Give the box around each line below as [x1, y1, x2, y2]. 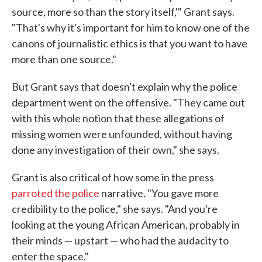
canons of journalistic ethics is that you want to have [12, 37, 247, 50]
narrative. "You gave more [99, 187, 219, 200]
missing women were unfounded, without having [12, 127, 232, 141]
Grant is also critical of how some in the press [12, 171, 214, 184]
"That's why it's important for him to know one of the [12, 21, 250, 35]
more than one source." [12, 53, 116, 66]
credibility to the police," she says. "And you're [12, 202, 218, 216]
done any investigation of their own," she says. [12, 143, 219, 157]
